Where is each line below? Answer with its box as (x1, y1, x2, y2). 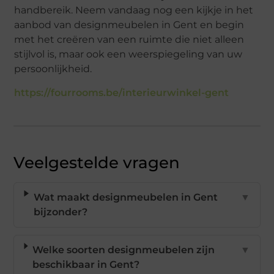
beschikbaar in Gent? (32, 258, 140, 270)
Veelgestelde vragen (13, 152, 180, 172)
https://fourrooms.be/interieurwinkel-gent (14, 86, 229, 98)
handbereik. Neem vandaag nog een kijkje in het (14, 4, 254, 16)
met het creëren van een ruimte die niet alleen (14, 33, 245, 45)
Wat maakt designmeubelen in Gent (33, 191, 218, 203)
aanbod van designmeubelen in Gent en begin (14, 18, 245, 31)
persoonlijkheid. (14, 62, 92, 75)
